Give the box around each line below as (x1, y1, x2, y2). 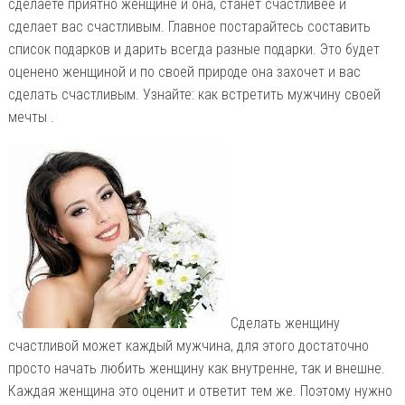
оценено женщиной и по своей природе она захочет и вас (7, 62, 361, 80)
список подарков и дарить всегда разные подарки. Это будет (7, 40, 380, 58)
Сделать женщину (230, 314, 340, 332)
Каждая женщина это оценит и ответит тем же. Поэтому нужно (7, 381, 392, 400)
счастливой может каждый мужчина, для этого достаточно (7, 336, 369, 354)
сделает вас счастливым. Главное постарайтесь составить (7, 17, 371, 35)
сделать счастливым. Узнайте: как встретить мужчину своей (7, 85, 381, 103)
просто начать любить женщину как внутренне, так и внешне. (7, 359, 385, 377)
